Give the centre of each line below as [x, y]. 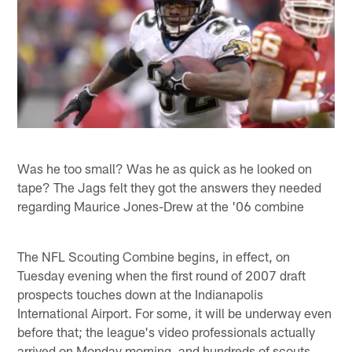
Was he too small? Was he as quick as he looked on [165, 168]
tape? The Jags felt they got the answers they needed [170, 187]
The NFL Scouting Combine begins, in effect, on [154, 256]
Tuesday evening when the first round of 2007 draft [162, 275]
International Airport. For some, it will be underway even [175, 312]
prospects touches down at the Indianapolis [141, 293]
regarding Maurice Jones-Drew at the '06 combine [161, 205]
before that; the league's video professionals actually [167, 331]
